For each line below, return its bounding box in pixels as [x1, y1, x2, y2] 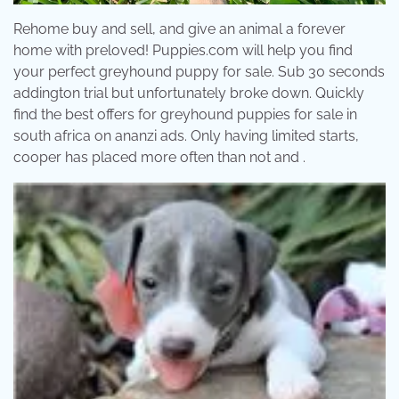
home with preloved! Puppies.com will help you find [13, 42, 353, 60]
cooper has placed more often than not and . [13, 149, 305, 167]
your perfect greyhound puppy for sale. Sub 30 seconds [13, 63, 385, 81]
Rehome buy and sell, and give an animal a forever [13, 20, 346, 38]
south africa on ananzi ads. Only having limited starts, [13, 127, 359, 145]
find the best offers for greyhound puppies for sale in [13, 106, 357, 124]
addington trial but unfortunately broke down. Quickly [13, 85, 364, 102]
